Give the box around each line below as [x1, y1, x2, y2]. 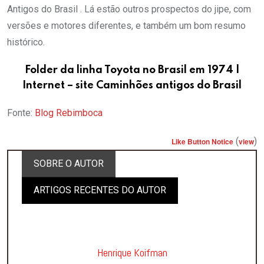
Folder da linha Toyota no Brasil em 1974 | [24, 65, 240, 76]
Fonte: [7, 107, 35, 119]
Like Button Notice [171, 136, 233, 147]
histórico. [7, 37, 45, 48]
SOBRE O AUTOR [34, 158, 104, 170]
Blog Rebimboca [35, 107, 103, 119]
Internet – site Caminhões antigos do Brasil [22, 80, 242, 91]
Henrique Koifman [97, 246, 167, 260]
